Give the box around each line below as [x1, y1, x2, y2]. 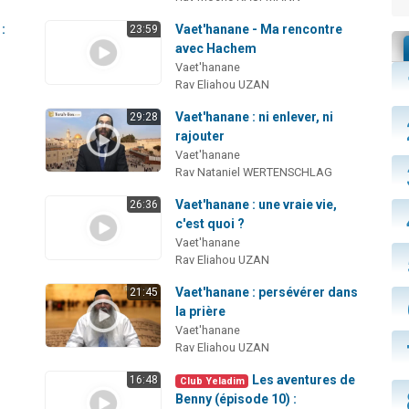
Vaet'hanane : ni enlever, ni [175, 109, 334, 124]
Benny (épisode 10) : [175, 391, 298, 406]
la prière [175, 303, 226, 319]
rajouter [175, 128, 225, 143]
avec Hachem [175, 40, 257, 56]
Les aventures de [251, 372, 355, 387]
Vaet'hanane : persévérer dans [175, 284, 359, 299]
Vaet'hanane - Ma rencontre [175, 21, 343, 37]
